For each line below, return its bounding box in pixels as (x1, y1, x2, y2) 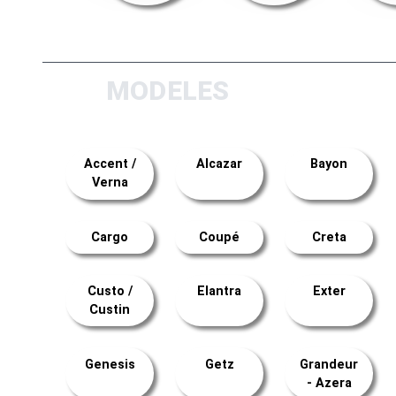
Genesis (84, 356, 135, 372)
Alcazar (196, 156, 242, 172)
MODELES (106, 75, 230, 107)
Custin (89, 302, 130, 318)
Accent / (83, 156, 136, 172)
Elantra (197, 284, 241, 300)
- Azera (306, 375, 352, 391)
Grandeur (300, 356, 358, 372)
